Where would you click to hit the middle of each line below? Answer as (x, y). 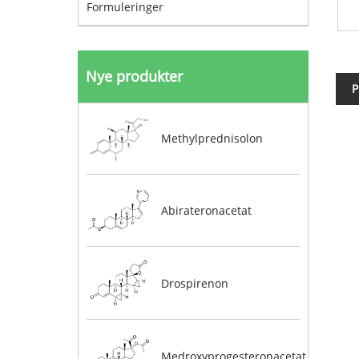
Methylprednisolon (212, 139)
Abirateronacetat (206, 211)
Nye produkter (134, 76)
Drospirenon (194, 283)
